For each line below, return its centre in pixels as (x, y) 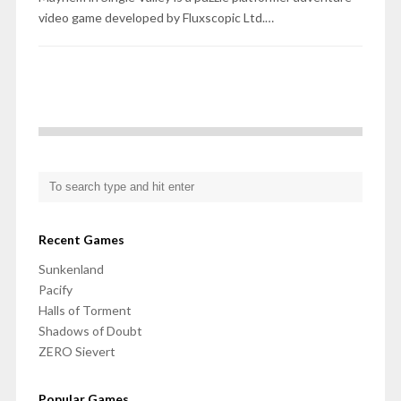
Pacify (55, 290)
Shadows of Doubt (90, 331)
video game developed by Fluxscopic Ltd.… (156, 18)
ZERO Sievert (77, 352)
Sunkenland (71, 269)
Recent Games (81, 240)
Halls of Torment (85, 311)
